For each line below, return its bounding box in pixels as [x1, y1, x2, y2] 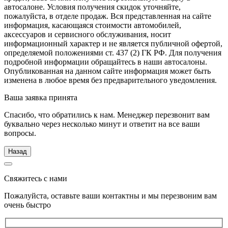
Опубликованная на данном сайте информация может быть [4, 67, 211, 76]
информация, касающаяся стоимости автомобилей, [4, 21, 181, 30]
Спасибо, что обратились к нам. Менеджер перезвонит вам [4, 110, 210, 120]
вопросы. [4, 129, 36, 138]
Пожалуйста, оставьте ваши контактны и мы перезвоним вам [4, 191, 217, 201]
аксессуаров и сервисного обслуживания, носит [4, 30, 171, 39]
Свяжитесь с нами [4, 174, 67, 183]
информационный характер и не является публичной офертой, [4, 39, 222, 48]
